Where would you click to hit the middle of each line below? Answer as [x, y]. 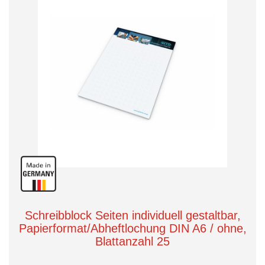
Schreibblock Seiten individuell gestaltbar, [132, 215]
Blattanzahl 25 [132, 241]
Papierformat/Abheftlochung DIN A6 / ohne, [132, 228]
